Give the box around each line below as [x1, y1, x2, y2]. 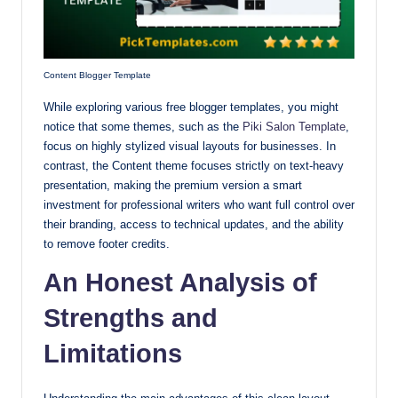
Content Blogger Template [44, 69, 151, 80]
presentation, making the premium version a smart [44, 178, 302, 192]
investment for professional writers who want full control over [44, 197, 354, 211]
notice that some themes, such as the [44, 119, 243, 133]
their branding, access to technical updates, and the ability [44, 217, 344, 231]
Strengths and [44, 303, 218, 332]
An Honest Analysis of [44, 267, 317, 297]
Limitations [44, 338, 182, 368]
